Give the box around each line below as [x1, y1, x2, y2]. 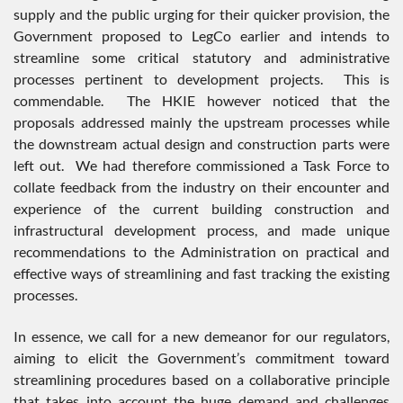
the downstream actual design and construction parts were [13, 135, 390, 153]
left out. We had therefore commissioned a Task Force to [13, 157, 390, 175]
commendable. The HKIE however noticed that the [13, 92, 390, 110]
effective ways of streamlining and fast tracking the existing [13, 264, 390, 282]
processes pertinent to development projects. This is [13, 70, 390, 88]
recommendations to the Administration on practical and [13, 243, 390, 261]
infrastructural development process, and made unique [13, 221, 390, 239]
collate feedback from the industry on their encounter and [13, 178, 390, 196]
